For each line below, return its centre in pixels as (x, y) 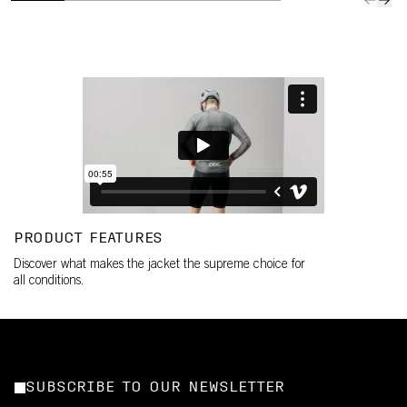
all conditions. (49, 282)
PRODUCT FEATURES (88, 239)
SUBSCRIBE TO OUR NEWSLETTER (155, 388)
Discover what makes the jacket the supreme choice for (159, 265)
